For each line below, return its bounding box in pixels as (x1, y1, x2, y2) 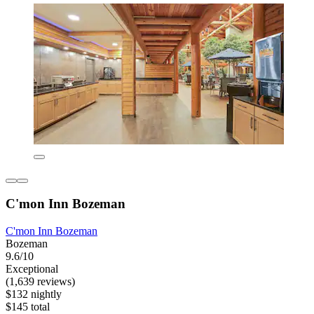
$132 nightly (6, 288, 62, 301)
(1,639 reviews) (6, 275, 75, 288)
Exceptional (6, 263, 58, 275)
